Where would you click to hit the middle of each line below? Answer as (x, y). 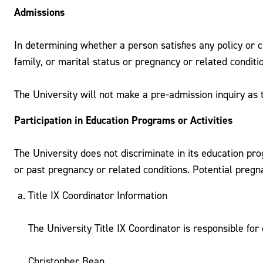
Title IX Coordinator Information (98, 195)
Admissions (39, 12)
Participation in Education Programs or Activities (123, 120)
